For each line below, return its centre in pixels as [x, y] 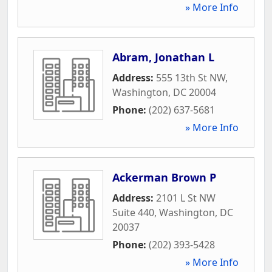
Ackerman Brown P [164, 177]
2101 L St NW [186, 198]
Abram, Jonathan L [163, 57]
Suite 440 [133, 212]
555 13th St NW [191, 77]
